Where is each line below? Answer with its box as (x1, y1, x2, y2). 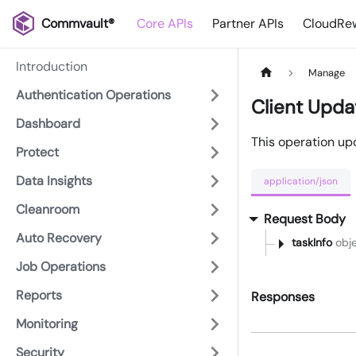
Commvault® (41, 15, 115, 32)
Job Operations (16, 258, 106, 275)
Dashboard (16, 115, 80, 132)
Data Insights (16, 172, 92, 189)
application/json (264, 174, 338, 188)
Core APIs (137, 15, 194, 32)
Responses (251, 288, 315, 306)
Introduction (16, 58, 87, 75)
